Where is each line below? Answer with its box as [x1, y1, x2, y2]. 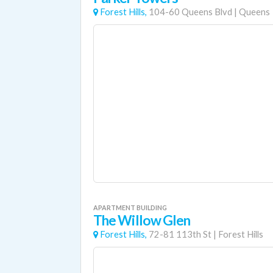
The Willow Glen [93, 212, 191, 229]
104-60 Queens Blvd [149, 7, 232, 17]
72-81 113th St [149, 229, 211, 239]
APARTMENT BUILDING [93, 204, 167, 211]
